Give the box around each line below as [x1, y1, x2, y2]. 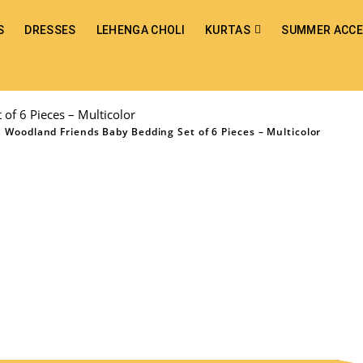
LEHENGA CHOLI [96, 23, 185, 36]
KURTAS [204, 23, 250, 36]
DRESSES [24, 23, 76, 36]
